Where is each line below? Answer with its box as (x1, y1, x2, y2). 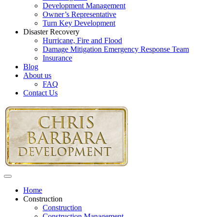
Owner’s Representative (43, 10, 116, 18)
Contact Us (23, 89, 58, 97)
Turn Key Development (43, 19, 115, 27)
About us (23, 71, 51, 79)
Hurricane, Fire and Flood (43, 36, 122, 45)
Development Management (43, 1, 125, 10)
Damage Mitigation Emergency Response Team (43, 45, 189, 53)
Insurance (43, 54, 72, 62)
